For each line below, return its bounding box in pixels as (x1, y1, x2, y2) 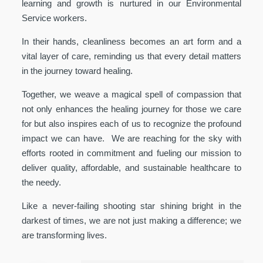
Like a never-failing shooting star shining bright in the (21, 201, 242, 211)
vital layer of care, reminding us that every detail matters (21, 51, 242, 62)
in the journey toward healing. (21, 66, 133, 76)
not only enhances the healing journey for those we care (21, 104, 242, 114)
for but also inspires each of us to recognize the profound (21, 119, 242, 129)
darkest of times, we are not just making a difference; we (21, 215, 242, 226)
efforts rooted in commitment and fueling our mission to (21, 148, 242, 159)
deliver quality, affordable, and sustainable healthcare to (21, 163, 242, 173)
